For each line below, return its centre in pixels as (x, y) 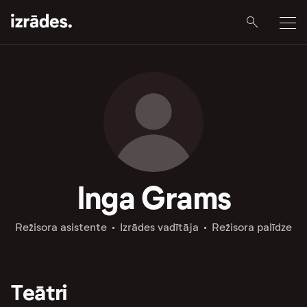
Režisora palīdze (252, 227)
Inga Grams (153, 198)
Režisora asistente (61, 227)
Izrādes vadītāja (159, 227)
